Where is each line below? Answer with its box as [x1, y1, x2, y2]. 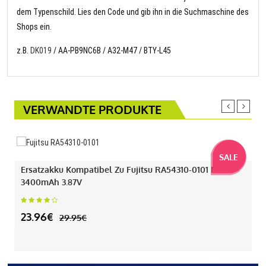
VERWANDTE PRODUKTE [23, 102, 161, 118]
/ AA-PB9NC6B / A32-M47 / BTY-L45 [52, 46, 171, 56]
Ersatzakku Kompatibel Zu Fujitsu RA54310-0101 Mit [21, 164, 224, 175]
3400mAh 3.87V [21, 177, 82, 188]
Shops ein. [17, 22, 52, 32]
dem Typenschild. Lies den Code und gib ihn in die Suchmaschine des [17, 7, 249, 17]
